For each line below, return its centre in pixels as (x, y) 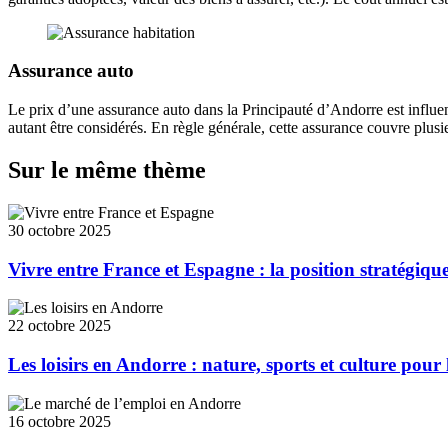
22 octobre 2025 (59, 326)
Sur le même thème (107, 169)
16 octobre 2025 (59, 421)
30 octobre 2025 (59, 230)
